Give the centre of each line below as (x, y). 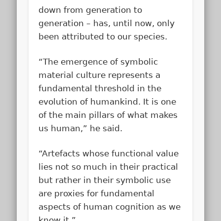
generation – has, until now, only (107, 23)
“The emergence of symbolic (98, 62)
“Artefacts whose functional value (109, 154)
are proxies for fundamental (97, 194)
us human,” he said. (81, 129)
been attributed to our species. (103, 37)
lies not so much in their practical (109, 167)
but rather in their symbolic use (105, 180)
